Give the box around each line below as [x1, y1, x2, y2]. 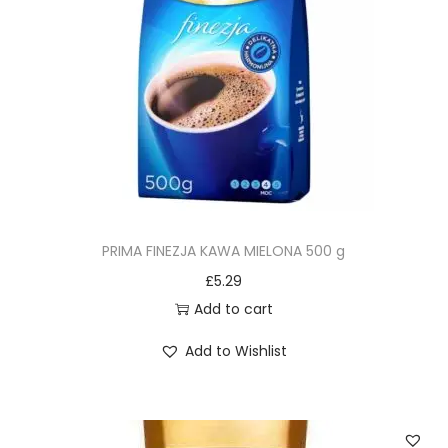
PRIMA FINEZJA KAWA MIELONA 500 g [102, 241, 346, 261]
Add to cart [193, 299, 273, 319]
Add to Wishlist [185, 341, 288, 361]
